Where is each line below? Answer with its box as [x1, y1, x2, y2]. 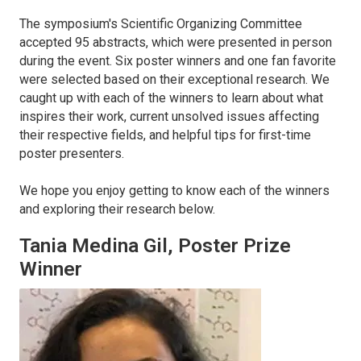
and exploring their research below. [19, 201, 215, 217]
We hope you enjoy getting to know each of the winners [19, 182, 330, 198]
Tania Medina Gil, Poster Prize [19, 233, 291, 257]
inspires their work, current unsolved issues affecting [19, 108, 319, 124]
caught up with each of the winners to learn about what [19, 89, 323, 106]
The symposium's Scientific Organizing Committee [19, 15, 302, 31]
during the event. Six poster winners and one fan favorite [19, 52, 336, 68]
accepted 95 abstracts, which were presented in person [19, 34, 332, 50]
